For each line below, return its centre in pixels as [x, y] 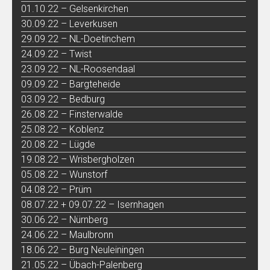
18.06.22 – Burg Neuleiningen [83, 250]
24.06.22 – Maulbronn [67, 234]
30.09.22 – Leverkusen [69, 24]
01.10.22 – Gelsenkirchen [75, 8]
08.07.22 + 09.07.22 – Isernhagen [93, 204]
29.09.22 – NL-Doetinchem [78, 39]
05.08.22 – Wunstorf [64, 174]
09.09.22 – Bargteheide [71, 84]
